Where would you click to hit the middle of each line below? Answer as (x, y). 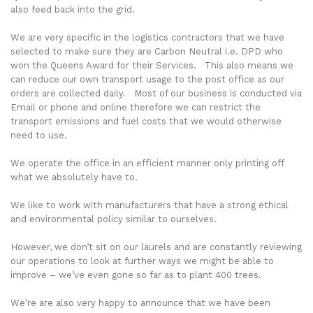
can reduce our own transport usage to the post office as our (147, 80)
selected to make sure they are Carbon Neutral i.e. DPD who (147, 52)
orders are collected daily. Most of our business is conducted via (156, 94)
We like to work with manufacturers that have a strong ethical (150, 205)
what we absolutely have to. (74, 177)
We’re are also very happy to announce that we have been (140, 303)
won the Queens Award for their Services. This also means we (152, 66)
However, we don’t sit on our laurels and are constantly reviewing (156, 247)
